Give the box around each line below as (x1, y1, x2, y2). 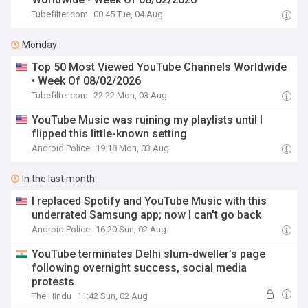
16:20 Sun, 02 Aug (96, 224, 167, 234)
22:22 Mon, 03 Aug (93, 90, 168, 100)
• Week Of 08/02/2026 (32, 74, 142, 87)
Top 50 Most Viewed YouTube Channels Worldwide (32, 60, 287, 74)
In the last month (22, 173, 95, 184)
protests (32, 275, 75, 288)
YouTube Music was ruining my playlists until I (32, 113, 263, 126)
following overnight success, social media (32, 261, 247, 274)
